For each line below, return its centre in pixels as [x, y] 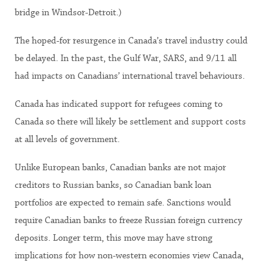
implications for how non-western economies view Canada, [129, 255]
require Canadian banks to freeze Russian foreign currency [129, 220]
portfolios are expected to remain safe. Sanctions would [123, 203]
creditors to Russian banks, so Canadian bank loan [113, 185]
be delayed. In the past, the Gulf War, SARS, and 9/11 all [126, 58]
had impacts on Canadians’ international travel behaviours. [130, 76]
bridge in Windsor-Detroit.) [68, 12]
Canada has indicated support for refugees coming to [119, 104]
